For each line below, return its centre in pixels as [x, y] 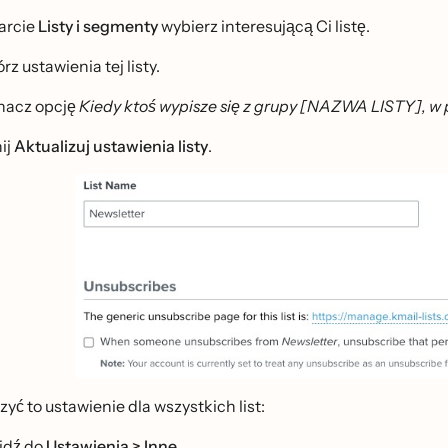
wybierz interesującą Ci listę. [264, 26]
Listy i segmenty [98, 26]
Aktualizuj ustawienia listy [111, 146]
